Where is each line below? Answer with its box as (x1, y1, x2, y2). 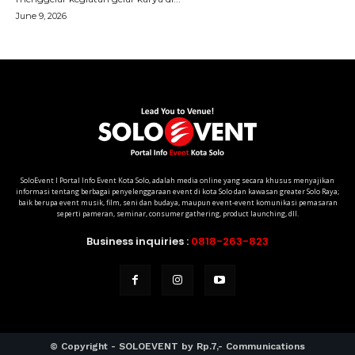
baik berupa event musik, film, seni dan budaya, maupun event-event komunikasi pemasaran (17, 197, 338, 208)
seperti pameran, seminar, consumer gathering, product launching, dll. (56, 208, 299, 219)
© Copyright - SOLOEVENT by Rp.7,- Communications (50, 340, 305, 352)
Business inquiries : (86, 233, 191, 249)
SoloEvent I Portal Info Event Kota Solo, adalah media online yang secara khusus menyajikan (21, 174, 334, 185)
